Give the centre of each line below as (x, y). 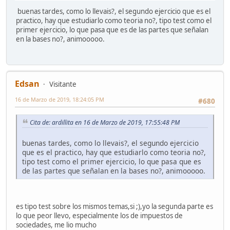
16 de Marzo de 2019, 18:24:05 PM (60, 100)
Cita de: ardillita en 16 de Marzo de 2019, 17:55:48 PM (105, 122)
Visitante (63, 84)
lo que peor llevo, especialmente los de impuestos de (99, 216)
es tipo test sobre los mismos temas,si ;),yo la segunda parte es (114, 207)
